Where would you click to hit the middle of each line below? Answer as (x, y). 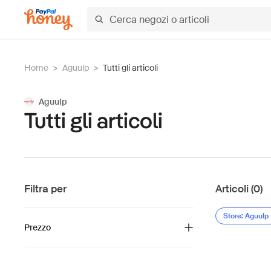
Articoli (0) (239, 189)
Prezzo (38, 227)
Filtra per (45, 189)
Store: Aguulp (246, 216)
